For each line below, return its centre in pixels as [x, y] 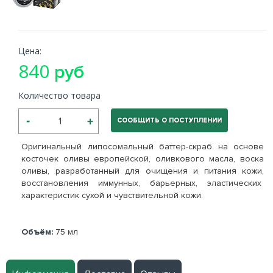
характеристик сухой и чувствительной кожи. [112, 195]
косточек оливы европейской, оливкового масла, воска [143, 159]
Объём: [37, 232]
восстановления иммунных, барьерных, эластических [143, 183]
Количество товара [59, 95]
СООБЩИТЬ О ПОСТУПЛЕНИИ [169, 120]
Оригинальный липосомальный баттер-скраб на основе [143, 147]
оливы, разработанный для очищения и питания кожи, [143, 171]
